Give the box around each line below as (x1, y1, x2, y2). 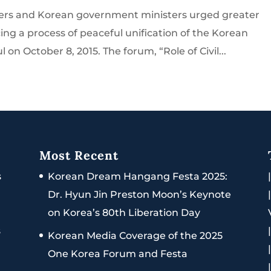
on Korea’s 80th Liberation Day (47, 207, 200, 219)
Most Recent (39, 148, 119, 163)
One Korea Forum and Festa (47, 248, 188, 260)
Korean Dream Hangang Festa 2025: (47, 171, 227, 183)
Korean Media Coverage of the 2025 (47, 230, 223, 242)
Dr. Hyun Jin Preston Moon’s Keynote (47, 189, 231, 201)
